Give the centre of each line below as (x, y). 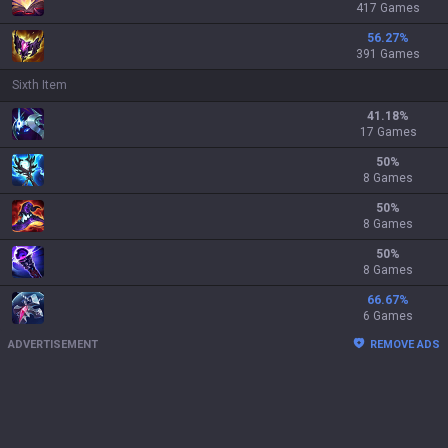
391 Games (388, 54)
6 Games (388, 316)
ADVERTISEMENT (53, 344)
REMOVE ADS (405, 344)
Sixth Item (39, 85)
